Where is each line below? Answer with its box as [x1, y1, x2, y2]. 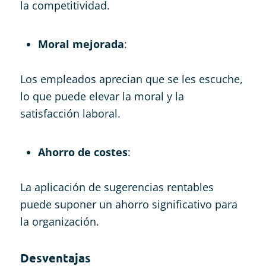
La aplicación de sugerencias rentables [20, 179, 214, 194]
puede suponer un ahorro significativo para [20, 197, 237, 211]
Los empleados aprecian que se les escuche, [20, 71, 243, 86]
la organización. [20, 214, 99, 229]
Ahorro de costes [37, 144, 128, 159]
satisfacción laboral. [20, 106, 121, 121]
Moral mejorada [37, 36, 124, 51]
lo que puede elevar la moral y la [20, 88, 184, 103]
